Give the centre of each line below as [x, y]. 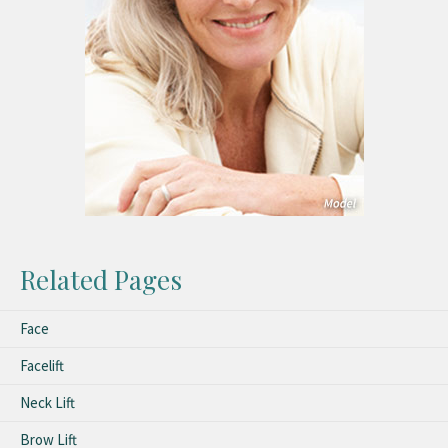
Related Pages [101, 279]
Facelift [42, 365]
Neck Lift [47, 402]
